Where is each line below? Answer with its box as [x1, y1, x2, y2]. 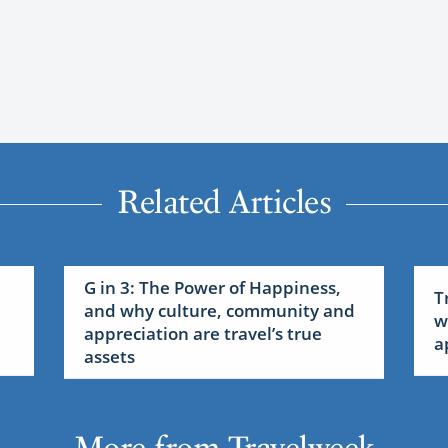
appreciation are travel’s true [83, 322, 322, 346]
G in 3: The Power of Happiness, [83, 276, 341, 300]
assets [83, 345, 135, 369]
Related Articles [117, 183, 331, 222]
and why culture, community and [83, 299, 355, 323]
